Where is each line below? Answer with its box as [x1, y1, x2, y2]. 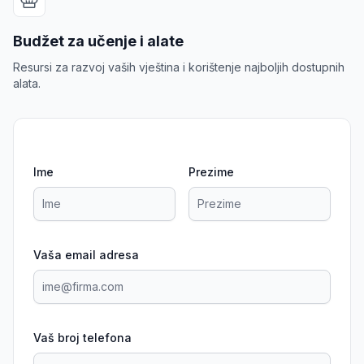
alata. [13, 76, 41, 90]
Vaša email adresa [33, 248, 139, 262]
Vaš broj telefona [33, 331, 132, 344]
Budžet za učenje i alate [13, 32, 184, 50]
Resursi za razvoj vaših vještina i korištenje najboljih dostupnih [13, 60, 344, 74]
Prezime [188, 165, 234, 179]
